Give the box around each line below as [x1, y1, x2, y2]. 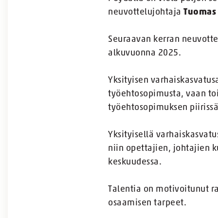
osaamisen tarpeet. [108, 198, 195, 208]
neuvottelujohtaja [108, 7, 183, 17]
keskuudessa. [108, 157, 169, 167]
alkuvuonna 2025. [108, 48, 189, 58]
